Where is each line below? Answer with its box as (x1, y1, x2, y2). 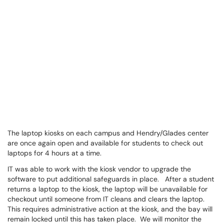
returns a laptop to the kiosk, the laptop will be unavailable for (7, 184, 207, 193)
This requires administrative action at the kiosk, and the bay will (7, 204, 212, 213)
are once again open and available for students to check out (7, 138, 203, 147)
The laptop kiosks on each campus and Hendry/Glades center (7, 128, 208, 137)
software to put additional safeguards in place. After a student (7, 174, 214, 183)
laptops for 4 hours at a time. (7, 148, 101, 157)
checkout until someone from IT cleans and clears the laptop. (7, 194, 206, 203)
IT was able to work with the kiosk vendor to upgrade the (7, 164, 191, 173)
